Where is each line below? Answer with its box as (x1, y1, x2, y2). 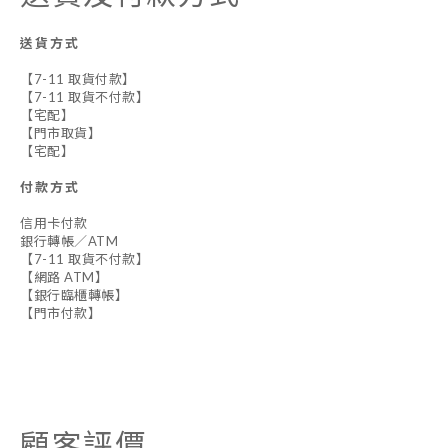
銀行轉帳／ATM (20, 233, 118, 249)
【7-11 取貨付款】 (20, 71, 136, 87)
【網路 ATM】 (20, 269, 108, 285)
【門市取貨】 (20, 125, 101, 141)
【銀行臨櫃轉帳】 (20, 287, 128, 303)
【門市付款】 (20, 305, 101, 321)
